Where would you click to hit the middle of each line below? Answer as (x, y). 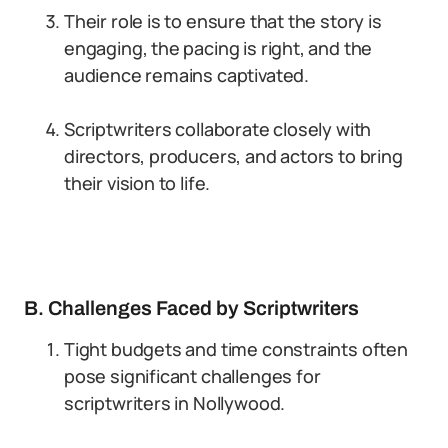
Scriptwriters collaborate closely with (218, 129)
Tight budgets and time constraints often (236, 349)
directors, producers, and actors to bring (233, 156)
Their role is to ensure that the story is (223, 21)
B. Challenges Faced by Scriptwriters (191, 308)
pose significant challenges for (192, 376)
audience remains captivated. (186, 75)
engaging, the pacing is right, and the (218, 48)
